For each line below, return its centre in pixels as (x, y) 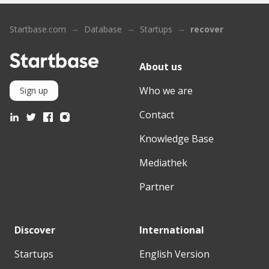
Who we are (166, 90)
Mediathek (163, 162)
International (172, 230)
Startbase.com (38, 29)
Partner (157, 186)
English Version (174, 254)
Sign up (34, 90)
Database (103, 29)
